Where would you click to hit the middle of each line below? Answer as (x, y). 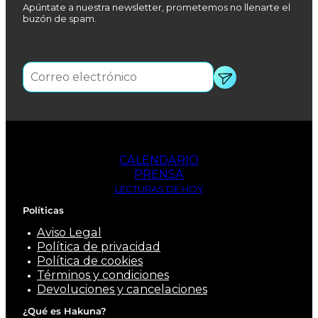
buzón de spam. (60, 19)
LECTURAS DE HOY (159, 189)
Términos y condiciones (103, 275)
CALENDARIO (159, 160)
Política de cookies (90, 261)
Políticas (43, 210)
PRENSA (159, 174)
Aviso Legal (69, 232)
